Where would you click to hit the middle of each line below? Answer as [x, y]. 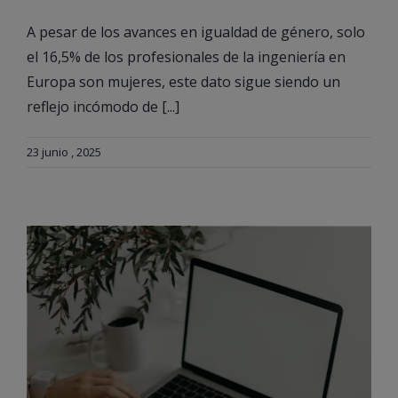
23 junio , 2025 [64, 151]
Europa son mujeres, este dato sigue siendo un [183, 81]
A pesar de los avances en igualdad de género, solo [196, 32]
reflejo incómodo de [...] [103, 106]
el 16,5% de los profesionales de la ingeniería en [186, 56]
